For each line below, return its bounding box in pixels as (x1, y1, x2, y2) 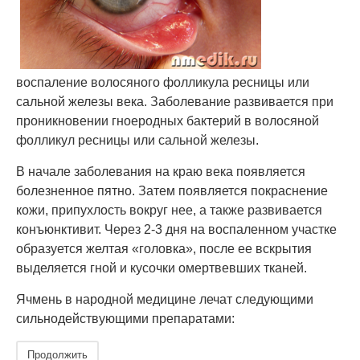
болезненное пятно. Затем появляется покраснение (16, 184, 328, 198)
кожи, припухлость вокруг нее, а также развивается (16, 203, 322, 217)
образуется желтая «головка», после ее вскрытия (16, 242, 312, 256)
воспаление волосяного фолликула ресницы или (16, 76, 309, 89)
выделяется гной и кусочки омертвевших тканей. (16, 261, 307, 275)
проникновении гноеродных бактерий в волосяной (16, 114, 319, 128)
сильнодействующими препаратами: (16, 312, 235, 325)
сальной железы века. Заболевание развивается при (16, 95, 333, 108)
